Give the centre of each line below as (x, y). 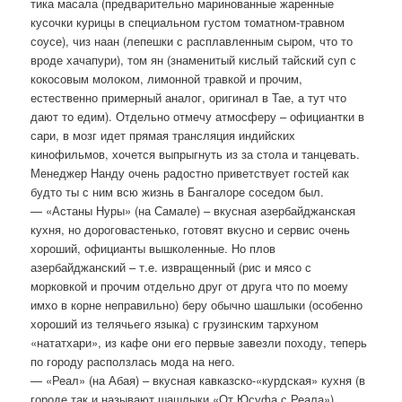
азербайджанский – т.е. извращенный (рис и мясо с (171, 267)
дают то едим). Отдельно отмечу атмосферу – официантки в (198, 116)
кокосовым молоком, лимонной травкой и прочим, (167, 78)
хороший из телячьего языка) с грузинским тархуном (175, 323)
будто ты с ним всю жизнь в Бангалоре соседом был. (178, 191)
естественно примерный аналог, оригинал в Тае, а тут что (189, 97)
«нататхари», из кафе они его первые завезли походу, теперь (199, 342)
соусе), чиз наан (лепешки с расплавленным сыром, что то (192, 40)
